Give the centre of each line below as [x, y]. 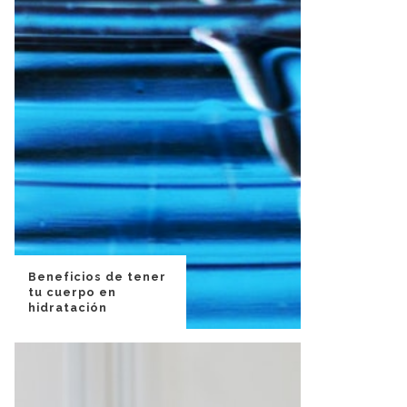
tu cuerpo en [72, 293]
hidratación [68, 308]
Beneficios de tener [97, 277]
